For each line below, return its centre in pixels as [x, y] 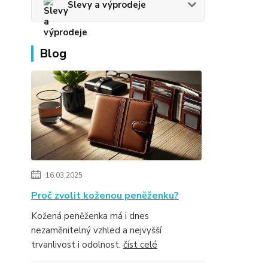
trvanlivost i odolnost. [77, 245]
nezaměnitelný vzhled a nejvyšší [96, 230]
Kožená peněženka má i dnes [90, 216]
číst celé [140, 245]
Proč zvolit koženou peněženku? [105, 196]
